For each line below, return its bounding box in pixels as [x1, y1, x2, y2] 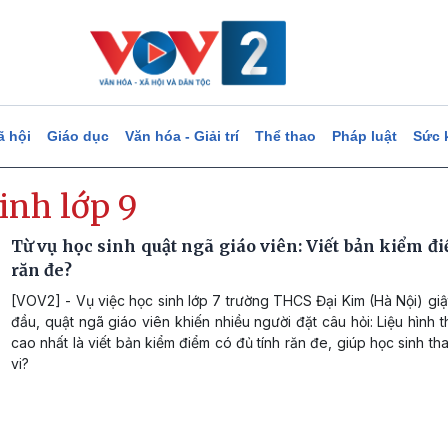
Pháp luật [331, 128, 397, 144]
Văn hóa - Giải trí [124, 128, 239, 144]
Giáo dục [46, 128, 109, 144]
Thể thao [254, 128, 316, 144]
